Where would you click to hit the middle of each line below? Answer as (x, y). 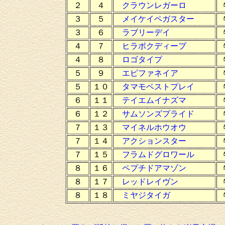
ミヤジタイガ (146, 195)
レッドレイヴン (150, 181)
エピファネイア (150, 73)
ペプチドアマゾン (154, 168)
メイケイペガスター (158, 19)
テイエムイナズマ (154, 100)
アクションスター (154, 141)
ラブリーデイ (146, 32)
